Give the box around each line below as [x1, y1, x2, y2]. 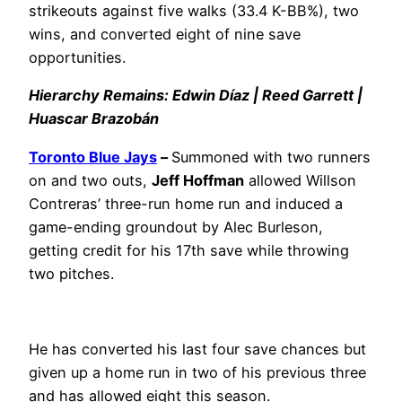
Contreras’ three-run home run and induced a [29, 194, 343, 213]
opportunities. [29, 48, 126, 67]
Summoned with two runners [171, 147, 371, 166]
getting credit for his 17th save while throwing [29, 240, 349, 259]
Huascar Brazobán [29, 109, 159, 128]
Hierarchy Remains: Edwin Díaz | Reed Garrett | [29, 86, 363, 105]
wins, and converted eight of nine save [29, 25, 301, 44]
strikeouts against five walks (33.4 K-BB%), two [29, 2, 359, 21]
